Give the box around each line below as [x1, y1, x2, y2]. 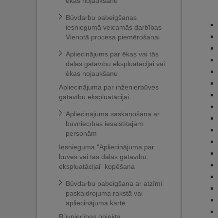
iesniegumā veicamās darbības [66, 23, 162, 31]
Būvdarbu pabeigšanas [66, 14, 137, 21]
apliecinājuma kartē [66, 199, 126, 207]
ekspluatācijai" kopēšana [59, 163, 135, 170]
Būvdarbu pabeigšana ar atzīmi [66, 180, 162, 187]
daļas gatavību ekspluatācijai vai [66, 60, 165, 68]
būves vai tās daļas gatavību [59, 153, 146, 161]
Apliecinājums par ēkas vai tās [66, 50, 159, 58]
